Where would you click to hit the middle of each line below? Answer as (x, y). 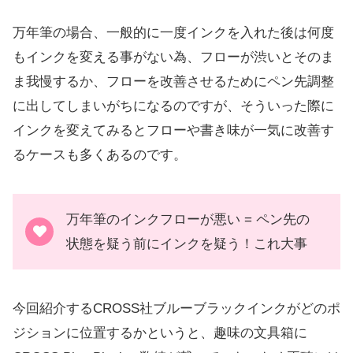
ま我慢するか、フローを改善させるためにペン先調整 (173, 81)
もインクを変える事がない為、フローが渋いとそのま (173, 57)
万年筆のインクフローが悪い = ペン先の (188, 219)
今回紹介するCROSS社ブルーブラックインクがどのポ (176, 308)
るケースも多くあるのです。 (100, 154)
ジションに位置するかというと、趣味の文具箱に (160, 333)
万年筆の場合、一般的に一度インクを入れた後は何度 (173, 32)
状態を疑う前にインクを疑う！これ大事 (187, 243)
